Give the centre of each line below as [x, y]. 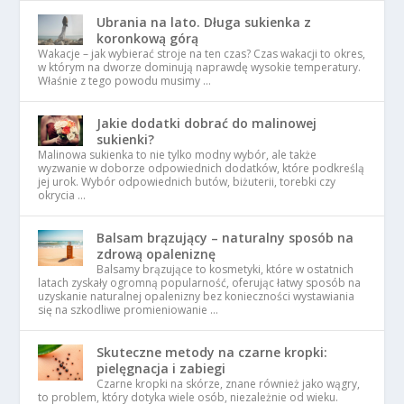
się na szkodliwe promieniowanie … [129, 310]
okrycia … [62, 196]
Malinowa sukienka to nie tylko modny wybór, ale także [178, 155]
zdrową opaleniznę [156, 254]
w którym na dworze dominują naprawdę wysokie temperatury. [200, 68]
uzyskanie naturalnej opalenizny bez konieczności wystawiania [197, 297]
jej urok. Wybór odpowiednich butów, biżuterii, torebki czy [187, 182]
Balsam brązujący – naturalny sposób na [225, 238]
